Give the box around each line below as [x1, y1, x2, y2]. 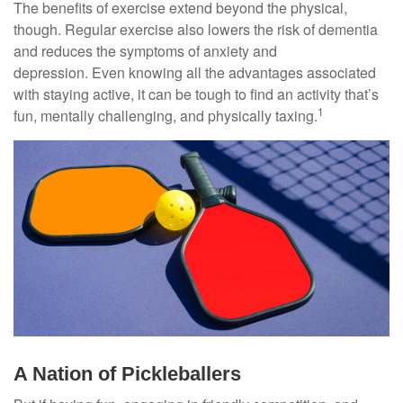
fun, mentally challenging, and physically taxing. [13, 105, 318, 126]
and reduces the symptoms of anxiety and [13, 40, 277, 61]
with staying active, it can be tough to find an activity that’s [13, 84, 379, 104]
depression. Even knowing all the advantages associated [13, 62, 376, 83]
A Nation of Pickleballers [13, 363, 241, 386]
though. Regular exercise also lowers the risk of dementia [13, 19, 378, 40]
